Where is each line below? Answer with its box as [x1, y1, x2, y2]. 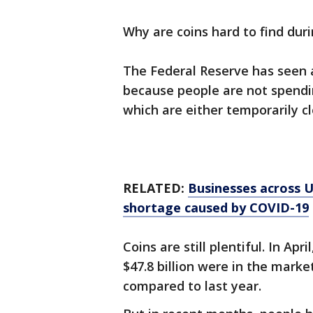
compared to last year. [123, 277, 261, 294]
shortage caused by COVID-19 [123, 199, 309, 216]
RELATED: [123, 180, 188, 196]
